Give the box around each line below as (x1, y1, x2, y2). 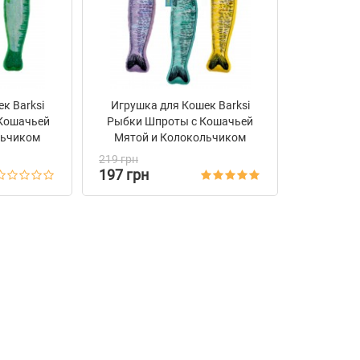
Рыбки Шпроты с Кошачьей (107, 115, 253, 128)
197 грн (99, 166, 149, 183)
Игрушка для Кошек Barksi (110, 99, 250, 112)
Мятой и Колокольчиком (114, 131, 246, 144)
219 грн (99, 153, 138, 166)
